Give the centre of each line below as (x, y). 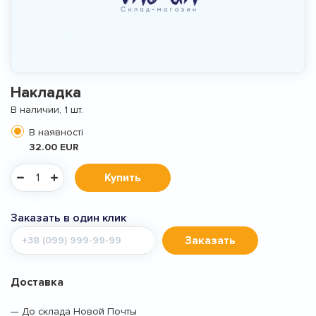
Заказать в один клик (68, 218)
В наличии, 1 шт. (47, 110)
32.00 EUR (54, 147)
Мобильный (39, 232)
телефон (33, 243)
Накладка (46, 93)
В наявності (56, 132)
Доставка (37, 282)
